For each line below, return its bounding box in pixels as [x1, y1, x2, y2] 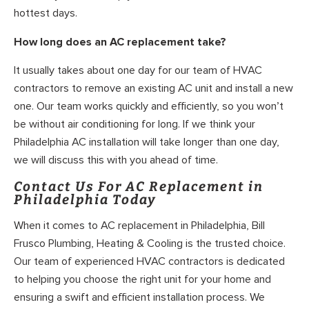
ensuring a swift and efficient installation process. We [14, 290, 265, 305]
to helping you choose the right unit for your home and [14, 272, 271, 287]
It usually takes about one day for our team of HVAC [14, 63, 262, 78]
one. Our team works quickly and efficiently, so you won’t [14, 99, 283, 114]
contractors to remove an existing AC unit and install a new [14, 81, 293, 96]
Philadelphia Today [14, 191, 156, 208]
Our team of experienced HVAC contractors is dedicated [14, 255, 285, 269]
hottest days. [14, 6, 77, 21]
